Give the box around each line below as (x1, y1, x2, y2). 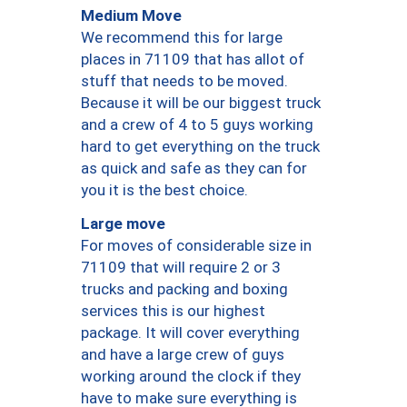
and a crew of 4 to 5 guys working (81, 115, 313, 134)
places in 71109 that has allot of (81, 50, 304, 69)
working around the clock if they (81, 367, 301, 386)
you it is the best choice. (81, 181, 248, 200)
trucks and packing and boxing (81, 280, 288, 299)
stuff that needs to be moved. (81, 72, 288, 91)
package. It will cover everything (81, 323, 300, 342)
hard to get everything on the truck (81, 137, 320, 156)
